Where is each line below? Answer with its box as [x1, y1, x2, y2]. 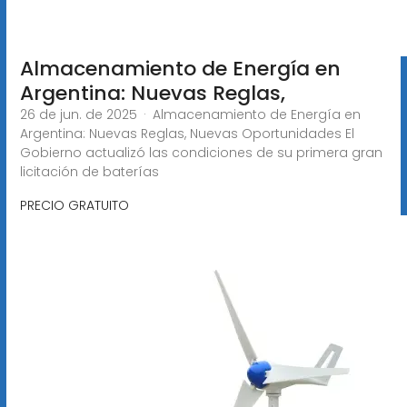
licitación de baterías [19, 162, 159, 181]
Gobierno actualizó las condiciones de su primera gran [19, 143, 382, 162]
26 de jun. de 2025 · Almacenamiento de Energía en [19, 104, 361, 124]
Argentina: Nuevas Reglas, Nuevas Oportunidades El [19, 124, 354, 143]
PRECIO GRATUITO [19, 195, 129, 214]
